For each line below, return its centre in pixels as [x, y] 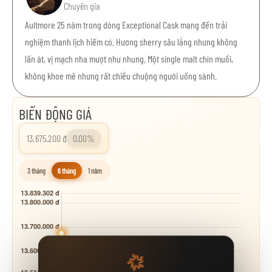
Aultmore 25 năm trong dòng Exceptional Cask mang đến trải [126, 25]
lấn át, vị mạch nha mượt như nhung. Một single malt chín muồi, [129, 59]
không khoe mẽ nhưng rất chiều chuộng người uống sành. [121, 76]
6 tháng [67, 171]
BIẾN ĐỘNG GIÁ [55, 114]
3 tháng [36, 171]
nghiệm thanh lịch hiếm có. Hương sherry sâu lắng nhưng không [131, 42]
